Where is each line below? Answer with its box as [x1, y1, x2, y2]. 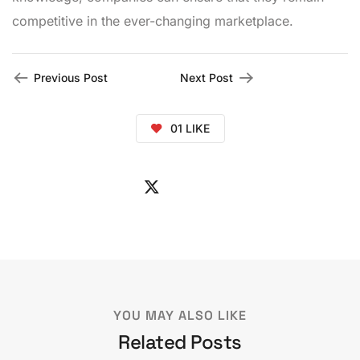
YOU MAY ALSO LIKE [113, 307, 247, 324]
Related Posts [118, 329, 242, 354]
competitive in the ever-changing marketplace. [12, 12, 293, 29]
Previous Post [34, 70, 108, 84]
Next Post [180, 70, 233, 84]
